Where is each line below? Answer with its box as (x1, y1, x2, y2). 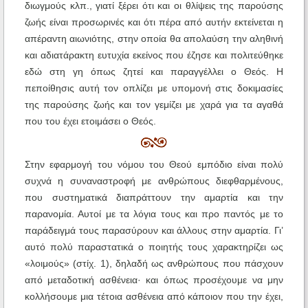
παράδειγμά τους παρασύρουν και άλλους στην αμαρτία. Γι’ (25, 225, 283, 236)
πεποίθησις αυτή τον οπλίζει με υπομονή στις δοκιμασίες (25, 82, 283, 94)
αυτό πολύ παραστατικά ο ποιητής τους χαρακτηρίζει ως (25, 241, 283, 253)
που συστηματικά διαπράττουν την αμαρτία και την (25, 192, 283, 203)
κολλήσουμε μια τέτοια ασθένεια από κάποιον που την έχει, (25, 291, 283, 302)
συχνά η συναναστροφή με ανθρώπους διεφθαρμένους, (25, 175, 283, 187)
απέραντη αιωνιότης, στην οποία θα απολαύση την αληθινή (25, 33, 283, 45)
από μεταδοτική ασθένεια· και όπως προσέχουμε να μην (25, 274, 283, 286)
